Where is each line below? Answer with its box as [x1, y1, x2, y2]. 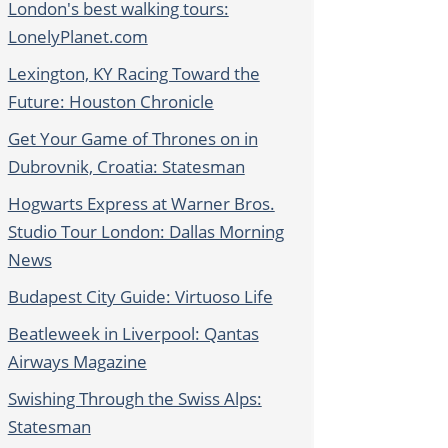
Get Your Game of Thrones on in [7, 127, 258, 151]
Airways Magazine [7, 350, 147, 374]
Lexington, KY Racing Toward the [7, 62, 260, 86]
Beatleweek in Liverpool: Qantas [7, 322, 259, 346]
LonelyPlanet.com [7, 25, 148, 49]
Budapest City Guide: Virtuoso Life [7, 285, 273, 309]
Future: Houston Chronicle [7, 90, 214, 114]
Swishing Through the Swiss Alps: [7, 387, 262, 411]
